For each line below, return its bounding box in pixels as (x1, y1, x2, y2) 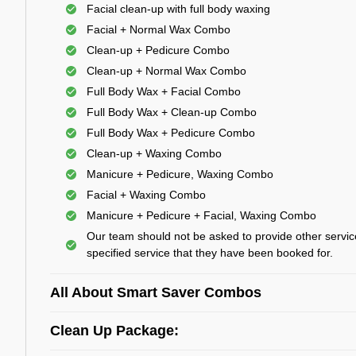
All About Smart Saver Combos (50, 284, 261, 300)
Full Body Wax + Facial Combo (87, 85, 241, 98)
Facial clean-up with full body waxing (87, 2, 270, 15)
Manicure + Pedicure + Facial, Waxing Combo (87, 209, 316, 222)
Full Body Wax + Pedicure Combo (87, 126, 255, 139)
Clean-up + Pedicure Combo (87, 44, 230, 56)
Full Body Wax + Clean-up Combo (87, 106, 257, 118)
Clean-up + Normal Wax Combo (87, 64, 246, 77)
